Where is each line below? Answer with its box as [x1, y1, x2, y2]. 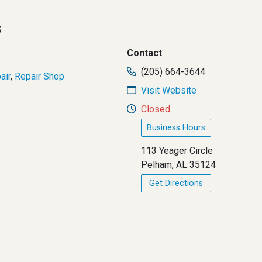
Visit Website [141, 85, 197, 96]
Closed [141, 104, 171, 115]
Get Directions [149, 178, 204, 188]
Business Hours [147, 123, 206, 133]
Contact [127, 47, 163, 58]
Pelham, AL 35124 [141, 159, 216, 170]
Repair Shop [15, 71, 64, 82]
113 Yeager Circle [141, 145, 213, 156]
